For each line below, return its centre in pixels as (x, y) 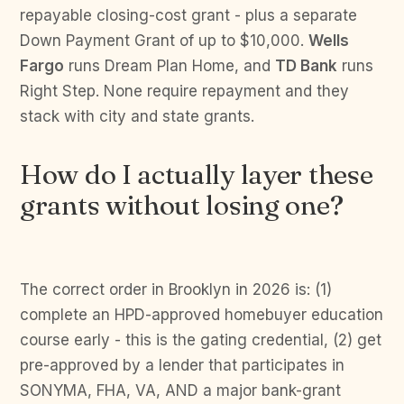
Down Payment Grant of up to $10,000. (164, 41)
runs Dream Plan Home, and (170, 66)
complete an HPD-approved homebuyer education (202, 315)
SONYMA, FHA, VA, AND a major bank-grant (180, 390)
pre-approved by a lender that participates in (182, 365)
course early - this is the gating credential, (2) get (201, 340)
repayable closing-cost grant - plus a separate (188, 15)
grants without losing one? (182, 205)
